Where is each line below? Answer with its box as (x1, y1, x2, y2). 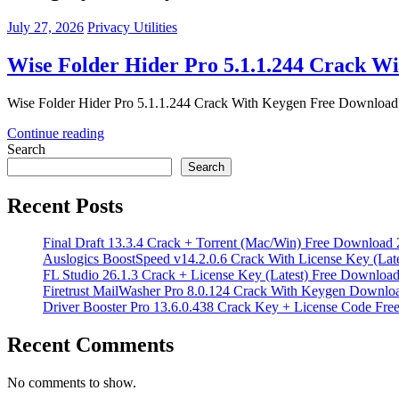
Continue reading (7, 125, 104, 141)
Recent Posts (7, 193, 123, 217)
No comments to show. (7, 375, 136, 391)
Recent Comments (7, 333, 174, 357)
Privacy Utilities (87, 19, 177, 35)
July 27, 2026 (7, 19, 84, 35)
